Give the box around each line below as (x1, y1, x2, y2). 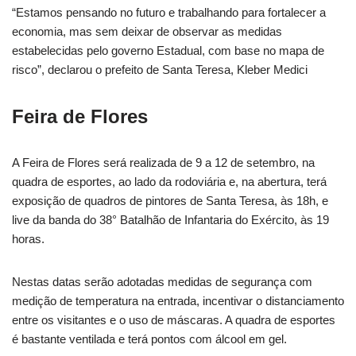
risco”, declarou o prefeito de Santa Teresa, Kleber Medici (12, 63, 308, 77)
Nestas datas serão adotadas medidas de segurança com (12, 275, 312, 289)
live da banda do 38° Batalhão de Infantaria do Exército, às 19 (12, 213, 329, 227)
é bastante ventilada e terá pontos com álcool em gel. (12, 332, 287, 346)
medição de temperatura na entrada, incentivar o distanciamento (12, 294, 344, 308)
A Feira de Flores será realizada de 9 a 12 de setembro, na (12, 156, 315, 170)
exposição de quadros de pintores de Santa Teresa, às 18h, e (12, 194, 328, 208)
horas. (12, 232, 44, 246)
